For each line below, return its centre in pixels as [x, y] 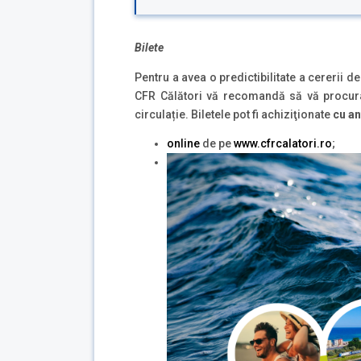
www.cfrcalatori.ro [283, 144]
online [185, 144]
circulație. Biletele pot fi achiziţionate [234, 114]
